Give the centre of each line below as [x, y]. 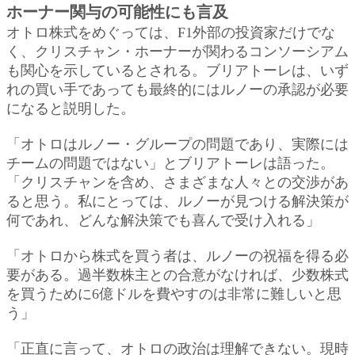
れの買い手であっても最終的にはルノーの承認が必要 [177, 89]
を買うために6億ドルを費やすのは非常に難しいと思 [174, 294]
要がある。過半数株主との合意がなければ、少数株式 [177, 275]
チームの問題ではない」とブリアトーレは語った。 [170, 163]
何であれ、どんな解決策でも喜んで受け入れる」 [163, 220]
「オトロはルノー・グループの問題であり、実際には [177, 144]
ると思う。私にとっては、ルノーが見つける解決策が [177, 201]
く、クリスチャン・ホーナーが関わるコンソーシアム [177, 51]
